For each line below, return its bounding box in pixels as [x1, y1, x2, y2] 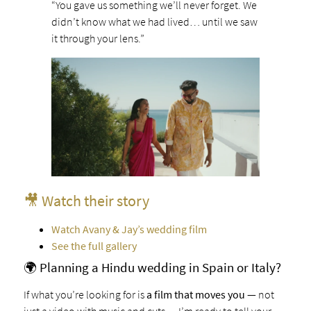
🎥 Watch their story [23, 190, 149, 210]
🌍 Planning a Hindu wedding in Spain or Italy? [23, 258, 281, 276]
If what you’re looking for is [23, 287, 146, 301]
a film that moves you [146, 287, 245, 301]
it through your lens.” [51, 31, 144, 46]
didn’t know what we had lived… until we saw [51, 15, 258, 29]
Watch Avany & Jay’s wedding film [51, 221, 207, 236]
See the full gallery [51, 238, 137, 253]
